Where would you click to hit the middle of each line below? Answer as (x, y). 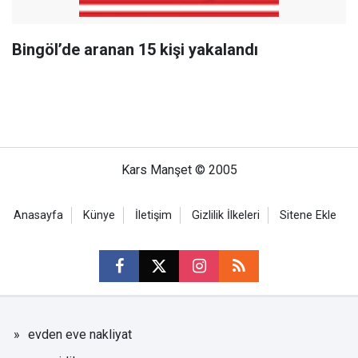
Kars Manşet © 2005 (179, 170)
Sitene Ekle (308, 215)
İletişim (153, 215)
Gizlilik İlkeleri (226, 215)
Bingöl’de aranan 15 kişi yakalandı (135, 50)
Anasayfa (38, 215)
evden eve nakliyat (80, 334)
